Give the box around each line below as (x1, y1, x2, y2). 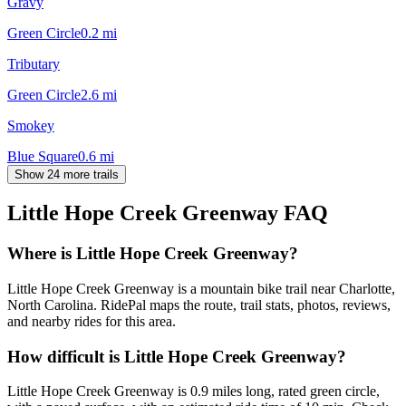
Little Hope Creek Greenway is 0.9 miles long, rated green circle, (7, 383, 380, 400)
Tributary (7, 55, 60, 72)
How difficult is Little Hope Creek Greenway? (7, 346, 346, 366)
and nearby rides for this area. (7, 314, 176, 330)
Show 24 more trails (14, 167, 119, 181)
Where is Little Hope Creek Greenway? (7, 244, 298, 264)
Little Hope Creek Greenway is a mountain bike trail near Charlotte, (7, 281, 395, 297)
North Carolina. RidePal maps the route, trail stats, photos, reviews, (7, 297, 391, 314)
